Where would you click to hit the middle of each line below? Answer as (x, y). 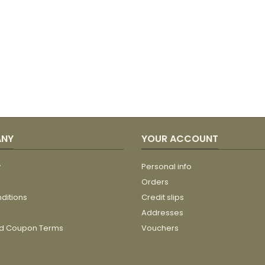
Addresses (162, 212)
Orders (155, 182)
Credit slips (163, 197)
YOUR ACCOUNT (180, 138)
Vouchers (160, 228)
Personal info (167, 166)
